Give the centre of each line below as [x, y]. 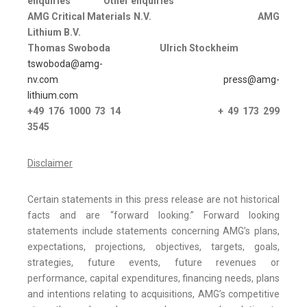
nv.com [43, 80]
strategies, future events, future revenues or [153, 263]
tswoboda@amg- [65, 64]
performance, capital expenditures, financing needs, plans [153, 279]
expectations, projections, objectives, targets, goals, [153, 247]
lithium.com [53, 96]
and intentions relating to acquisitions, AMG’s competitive [153, 294]
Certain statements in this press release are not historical [153, 200]
